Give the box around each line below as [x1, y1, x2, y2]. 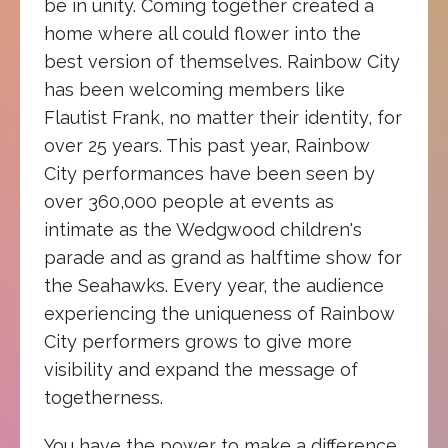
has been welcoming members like [44, 78, 345, 100]
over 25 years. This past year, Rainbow [44, 134, 370, 156]
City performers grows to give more [44, 330, 352, 352]
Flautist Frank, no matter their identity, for [44, 106, 402, 128]
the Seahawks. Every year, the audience [44, 274, 384, 296]
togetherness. [44, 386, 163, 408]
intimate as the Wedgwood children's [44, 218, 362, 240]
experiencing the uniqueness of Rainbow [44, 302, 395, 324]
